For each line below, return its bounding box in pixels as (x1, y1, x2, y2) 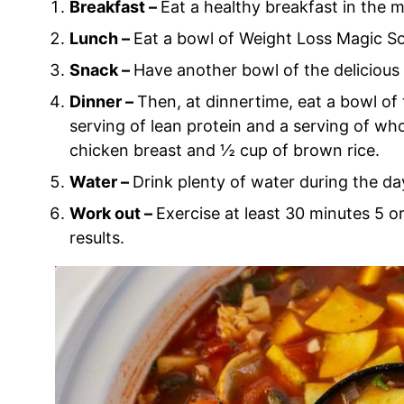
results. (69, 228, 124, 248)
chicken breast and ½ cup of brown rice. (69, 141, 380, 161)
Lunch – (69, 29, 133, 49)
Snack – (69, 60, 133, 80)
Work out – (69, 204, 156, 224)
